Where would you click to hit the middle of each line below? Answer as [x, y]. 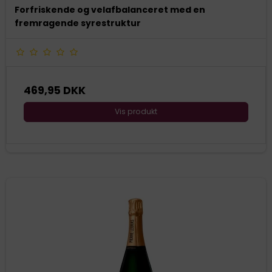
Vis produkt [136, 112]
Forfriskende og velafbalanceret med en [110, 10]
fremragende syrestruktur [78, 23]
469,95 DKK [55, 91]
